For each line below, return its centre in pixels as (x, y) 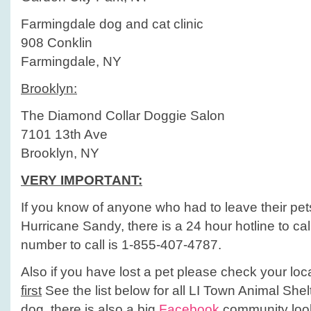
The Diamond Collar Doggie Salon (123, 116)
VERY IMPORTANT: (82, 180)
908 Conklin (57, 43)
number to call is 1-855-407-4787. (121, 245)
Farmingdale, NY (71, 61)
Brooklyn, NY (60, 153)
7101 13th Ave (64, 134)
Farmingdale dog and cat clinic (112, 24)
